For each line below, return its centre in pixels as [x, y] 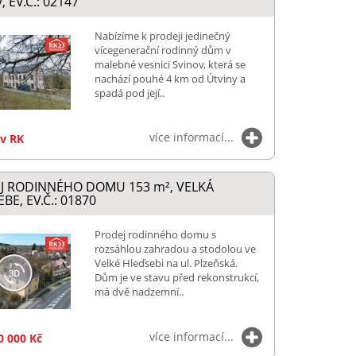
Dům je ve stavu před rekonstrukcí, [176, 278]
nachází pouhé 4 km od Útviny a [170, 78]
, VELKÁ [192, 187]
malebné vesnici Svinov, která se [170, 64]
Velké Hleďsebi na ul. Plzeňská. [166, 263]
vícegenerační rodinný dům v [163, 50]
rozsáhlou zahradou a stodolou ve [175, 249]
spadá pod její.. [129, 93]
